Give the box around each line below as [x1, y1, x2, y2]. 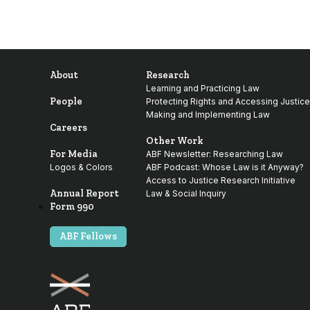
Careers [50, 122, 87, 134]
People [50, 95, 82, 107]
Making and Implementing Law [146, 109, 270, 120]
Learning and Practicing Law [146, 83, 259, 93]
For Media [50, 148, 98, 160]
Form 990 [50, 201, 94, 212]
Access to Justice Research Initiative [146, 175, 295, 185]
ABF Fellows [60, 230, 117, 242]
